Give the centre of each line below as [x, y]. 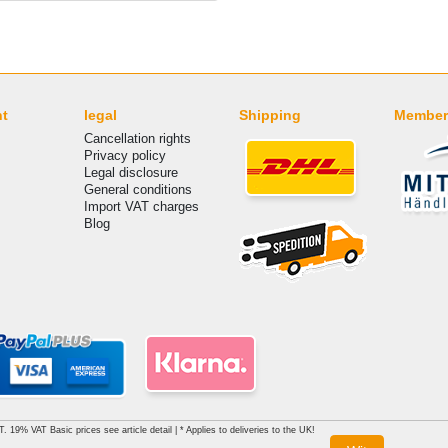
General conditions [137, 189]
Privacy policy [124, 155]
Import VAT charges [141, 206]
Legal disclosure [130, 172]
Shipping [269, 114]
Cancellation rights [137, 138]
